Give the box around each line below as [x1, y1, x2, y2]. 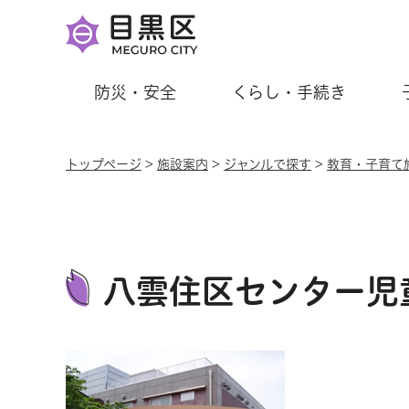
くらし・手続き [231, 84, 346, 100]
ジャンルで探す [224, 158, 311, 171]
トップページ [66, 158, 142, 171]
